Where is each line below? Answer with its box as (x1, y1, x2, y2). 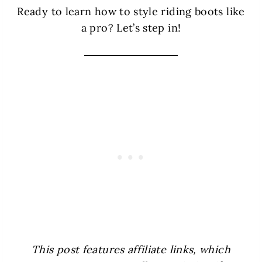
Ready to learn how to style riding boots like (17, 5, 245, 19)
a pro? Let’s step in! (81, 21, 181, 35)
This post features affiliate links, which (32, 243, 230, 257)
